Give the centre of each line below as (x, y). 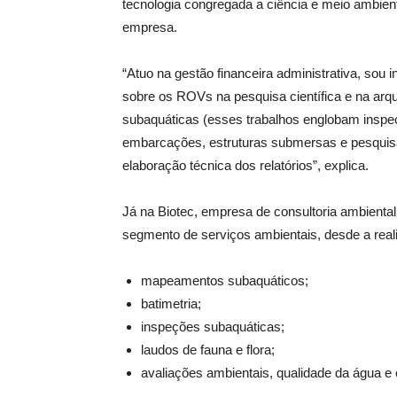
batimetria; (171, 304)
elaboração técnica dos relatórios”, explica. (245, 166)
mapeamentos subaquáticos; (225, 281)
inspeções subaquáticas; (213, 327)
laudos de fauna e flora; (208, 350)
